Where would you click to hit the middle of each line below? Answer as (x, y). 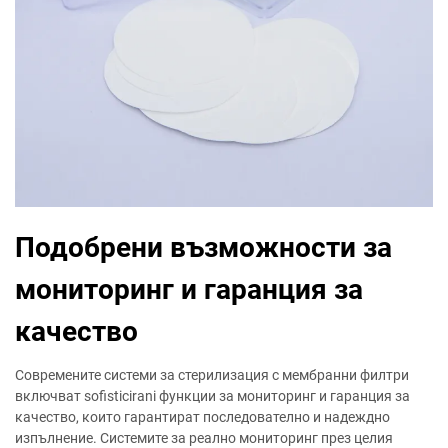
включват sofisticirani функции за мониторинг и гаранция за (212, 396)
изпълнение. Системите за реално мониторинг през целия (204, 438)
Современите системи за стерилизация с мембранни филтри (212, 375)
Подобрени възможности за (203, 247)
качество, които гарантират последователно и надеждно (202, 417)
